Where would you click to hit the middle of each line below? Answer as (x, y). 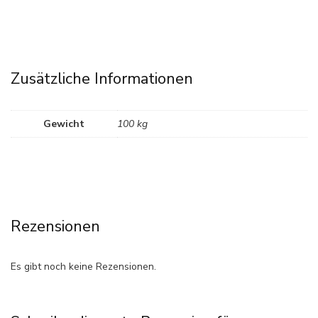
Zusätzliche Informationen (102, 79)
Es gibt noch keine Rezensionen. (83, 266)
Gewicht (64, 124)
